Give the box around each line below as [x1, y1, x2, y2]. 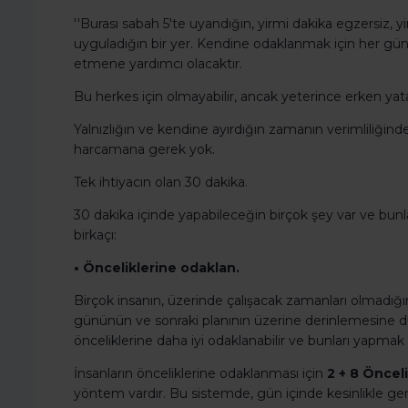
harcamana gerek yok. [74, 141, 215, 158]
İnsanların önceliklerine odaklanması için [74, 365, 327, 382]
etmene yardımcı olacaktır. [74, 56, 242, 73]
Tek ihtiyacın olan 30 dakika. [74, 174, 248, 191]
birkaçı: [74, 227, 117, 244]
